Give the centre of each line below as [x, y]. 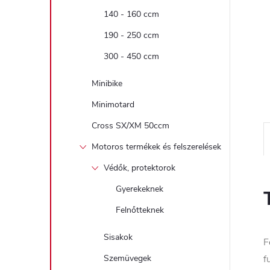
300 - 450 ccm [131, 56]
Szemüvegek [127, 258]
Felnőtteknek [140, 210]
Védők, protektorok [140, 168]
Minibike [107, 83]
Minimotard [113, 105]
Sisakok [118, 237]
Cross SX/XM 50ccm [130, 126]
